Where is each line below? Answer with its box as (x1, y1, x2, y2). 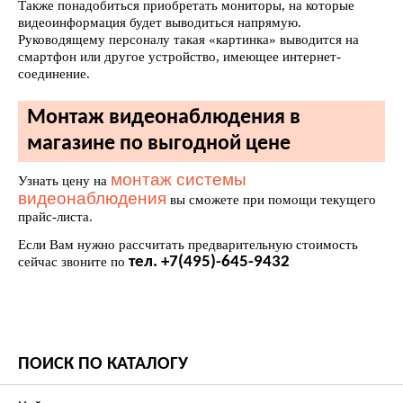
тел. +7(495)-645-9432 (129, 254, 290, 271)
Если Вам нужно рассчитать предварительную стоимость (18, 237, 358, 252)
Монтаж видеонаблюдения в (27, 107, 300, 129)
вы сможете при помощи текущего (166, 193, 376, 207)
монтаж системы (111, 170, 246, 189)
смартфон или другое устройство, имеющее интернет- (18, 49, 341, 64)
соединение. (18, 67, 90, 81)
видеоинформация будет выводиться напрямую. (18, 15, 301, 30)
